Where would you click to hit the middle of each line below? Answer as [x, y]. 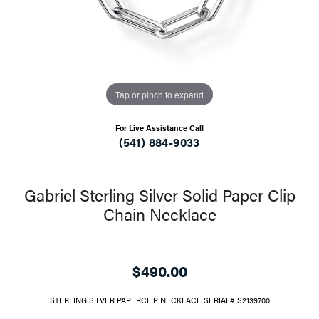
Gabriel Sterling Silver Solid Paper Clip [159, 195]
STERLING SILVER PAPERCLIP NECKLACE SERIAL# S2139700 [159, 300]
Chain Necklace [159, 214]
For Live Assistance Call [159, 128]
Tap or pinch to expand [159, 94]
